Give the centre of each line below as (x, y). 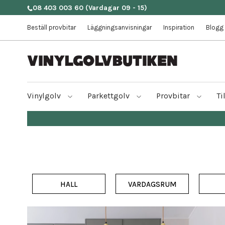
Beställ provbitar (51, 28)
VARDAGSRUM (152, 185)
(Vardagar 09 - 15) (116, 8)
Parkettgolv (109, 95)
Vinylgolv (45, 95)
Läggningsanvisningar (120, 28)
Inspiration (179, 28)
